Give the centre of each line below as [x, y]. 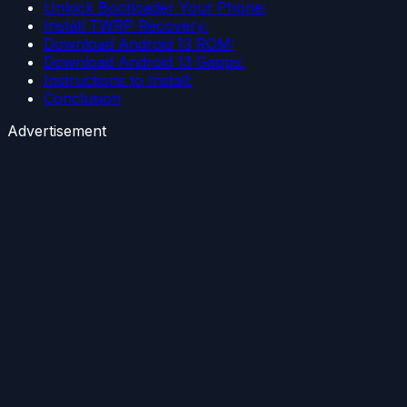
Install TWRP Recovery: [126, 26]
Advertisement [57, 131]
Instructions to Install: [118, 80]
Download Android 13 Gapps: [144, 62]
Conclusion [82, 99]
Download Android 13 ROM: [139, 44]
